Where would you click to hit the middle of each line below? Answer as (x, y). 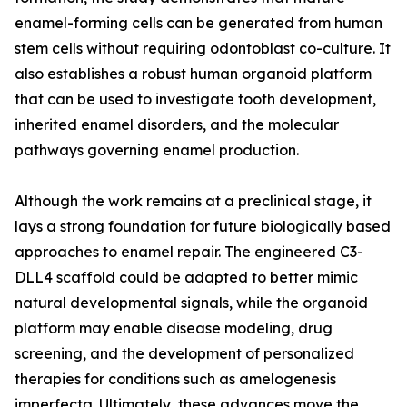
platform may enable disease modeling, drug (174, 328)
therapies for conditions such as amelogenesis (175, 379)
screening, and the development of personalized (184, 354)
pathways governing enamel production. (157, 150)
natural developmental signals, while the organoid (191, 303)
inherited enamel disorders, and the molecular (177, 125)
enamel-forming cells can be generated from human (199, 23)
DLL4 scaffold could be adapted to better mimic (186, 278)
